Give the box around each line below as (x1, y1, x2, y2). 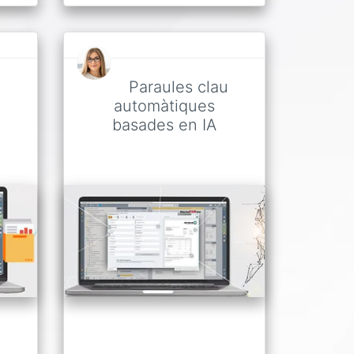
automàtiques (114, 96, 215, 115)
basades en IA (112, 115, 217, 134)
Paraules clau (129, 77, 228, 96)
